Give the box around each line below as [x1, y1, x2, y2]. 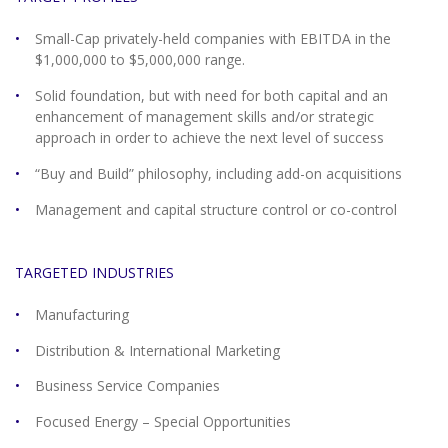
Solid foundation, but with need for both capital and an [35, 85, 388, 105]
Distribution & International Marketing [35, 340, 280, 360]
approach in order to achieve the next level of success [35, 127, 384, 147]
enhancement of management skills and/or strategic [35, 106, 374, 126]
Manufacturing [35, 304, 129, 324]
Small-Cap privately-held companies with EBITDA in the [35, 29, 391, 49]
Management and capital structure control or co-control [35, 199, 397, 219]
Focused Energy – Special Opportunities [35, 412, 291, 432]
